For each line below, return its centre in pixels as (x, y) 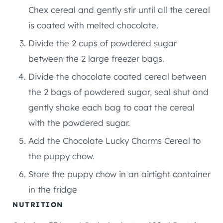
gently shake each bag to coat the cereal (111, 107)
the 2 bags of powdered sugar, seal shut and (118, 92)
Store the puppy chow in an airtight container (119, 174)
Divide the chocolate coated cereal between (117, 76)
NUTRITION (38, 204)
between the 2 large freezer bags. (96, 58)
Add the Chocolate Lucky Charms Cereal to (114, 140)
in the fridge (53, 189)
